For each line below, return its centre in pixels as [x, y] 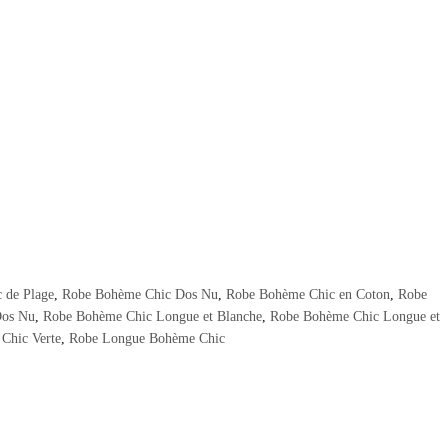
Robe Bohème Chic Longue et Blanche [152, 317]
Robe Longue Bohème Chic [146, 339]
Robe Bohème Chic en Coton [308, 295]
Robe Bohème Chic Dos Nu [140, 295]
